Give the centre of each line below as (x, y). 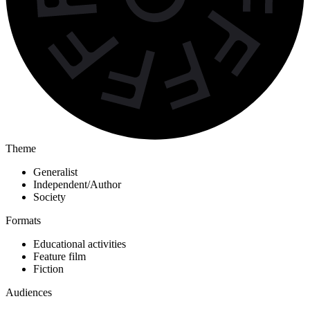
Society (49, 197)
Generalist (55, 172)
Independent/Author (77, 185)
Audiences (29, 293)
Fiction (48, 269)
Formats (23, 221)
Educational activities (80, 244)
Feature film (60, 257)
